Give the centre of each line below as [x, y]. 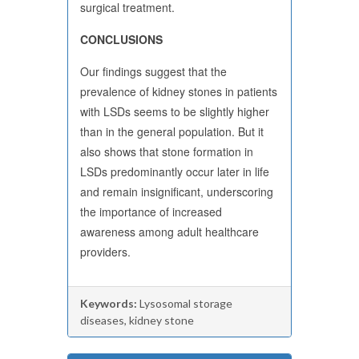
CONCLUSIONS [121, 39]
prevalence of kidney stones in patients [179, 91]
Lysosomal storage [185, 303]
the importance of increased [151, 212]
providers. [105, 252]
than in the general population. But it [172, 131]
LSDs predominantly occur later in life [175, 171]
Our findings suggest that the [153, 71]
